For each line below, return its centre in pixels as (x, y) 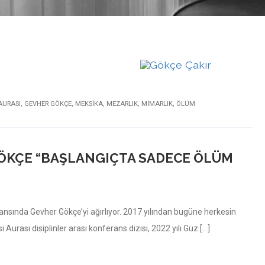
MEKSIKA (89, 104)
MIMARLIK (157, 104)
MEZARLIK (122, 104)
